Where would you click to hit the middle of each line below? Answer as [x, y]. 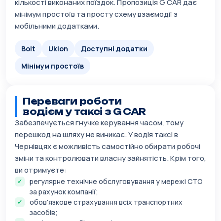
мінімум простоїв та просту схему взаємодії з [96, 14]
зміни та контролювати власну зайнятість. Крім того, [110, 158]
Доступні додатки [114, 49]
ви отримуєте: [41, 170]
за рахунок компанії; [64, 192]
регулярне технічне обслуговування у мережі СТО [116, 182]
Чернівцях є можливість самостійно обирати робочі [108, 147]
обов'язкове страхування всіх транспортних [106, 202]
